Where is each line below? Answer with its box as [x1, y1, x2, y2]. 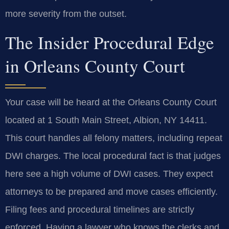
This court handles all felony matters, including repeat [5, 132, 222, 143]
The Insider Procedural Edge [5, 30, 214, 54]
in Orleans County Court [5, 53, 185, 78]
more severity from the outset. [5, 9, 127, 19]
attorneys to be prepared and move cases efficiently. [5, 186, 218, 197]
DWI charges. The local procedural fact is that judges [5, 150, 221, 161]
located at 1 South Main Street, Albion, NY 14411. [5, 114, 207, 125]
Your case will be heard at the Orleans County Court [5, 97, 217, 107]
